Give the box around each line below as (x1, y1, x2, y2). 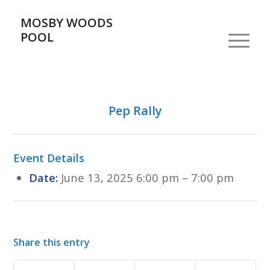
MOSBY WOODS (20, 14, 113, 31)
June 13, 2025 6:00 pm (60, 170, 179, 185)
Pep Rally (108, 102, 162, 119)
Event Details (13, 151, 85, 165)
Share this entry (13, 236, 90, 249)
